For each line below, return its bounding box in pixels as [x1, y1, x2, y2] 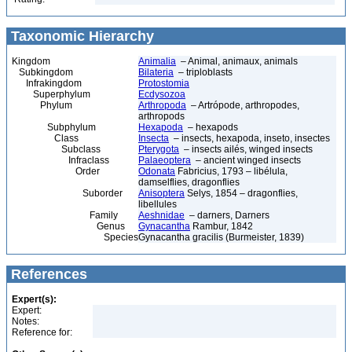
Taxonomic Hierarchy [7, 28, 154, 44]
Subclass [12, 144, 101, 155]
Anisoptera [138, 188, 185, 199]
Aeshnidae [138, 210, 185, 221]
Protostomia [138, 78, 189, 89]
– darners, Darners [185, 210, 269, 221]
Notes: [12, 316, 39, 327]
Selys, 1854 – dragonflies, [185, 188, 298, 199]
